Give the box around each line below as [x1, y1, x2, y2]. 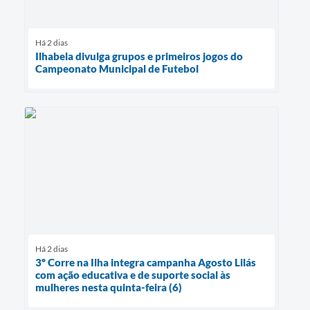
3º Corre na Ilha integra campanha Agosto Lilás [35, 256, 256, 269]
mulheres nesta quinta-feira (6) [35, 281, 182, 294]
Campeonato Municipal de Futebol [35, 62, 199, 75]
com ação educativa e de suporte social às [35, 268, 230, 282]
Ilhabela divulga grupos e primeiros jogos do [35, 50, 243, 63]
